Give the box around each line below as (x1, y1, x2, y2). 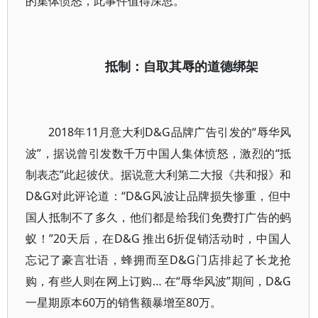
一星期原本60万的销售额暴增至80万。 (26, 295, 221, 310)
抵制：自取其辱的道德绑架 (105, 57, 258, 75)
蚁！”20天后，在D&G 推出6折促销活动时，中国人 (26, 231, 292, 246)
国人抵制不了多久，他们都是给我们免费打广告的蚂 (26, 209, 292, 225)
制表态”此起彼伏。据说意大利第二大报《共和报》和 (26, 167, 292, 182)
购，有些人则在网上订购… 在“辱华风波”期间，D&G (26, 273, 292, 289)
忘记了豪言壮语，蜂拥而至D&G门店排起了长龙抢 (26, 252, 292, 268)
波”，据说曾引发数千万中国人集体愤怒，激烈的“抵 (26, 146, 292, 161)
